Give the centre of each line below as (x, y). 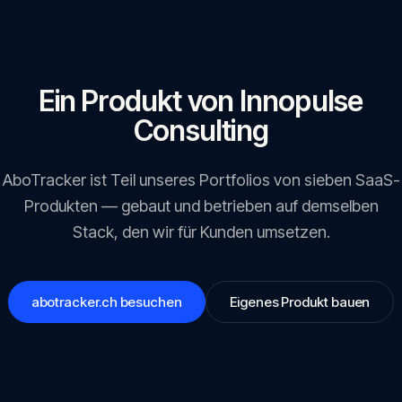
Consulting (201, 131)
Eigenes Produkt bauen (300, 302)
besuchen (149, 302)
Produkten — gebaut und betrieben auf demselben (201, 206)
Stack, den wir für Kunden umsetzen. (201, 232)
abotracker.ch (74, 302)
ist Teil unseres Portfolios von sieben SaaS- (243, 180)
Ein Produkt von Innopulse (201, 101)
